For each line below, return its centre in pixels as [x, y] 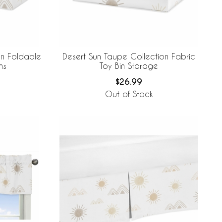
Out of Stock [129, 94]
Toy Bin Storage [129, 65]
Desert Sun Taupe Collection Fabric [129, 56]
